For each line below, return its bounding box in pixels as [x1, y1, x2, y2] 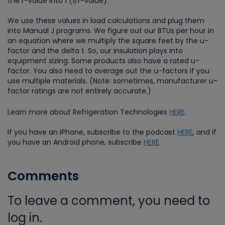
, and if [193, 127, 216, 137]
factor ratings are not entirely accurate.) [8, 86, 151, 96]
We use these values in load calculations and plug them [8, 16, 204, 26]
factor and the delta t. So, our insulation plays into [8, 46, 183, 56]
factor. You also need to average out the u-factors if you [8, 66, 209, 76]
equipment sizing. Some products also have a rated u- [8, 56, 199, 66]
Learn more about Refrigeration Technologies [8, 106, 169, 117]
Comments [8, 167, 79, 185]
